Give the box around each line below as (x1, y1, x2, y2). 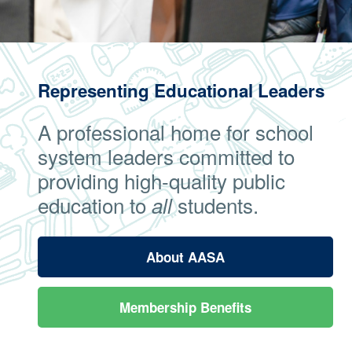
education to (38, 190, 152, 219)
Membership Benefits (119, 298, 251, 317)
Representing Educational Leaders (38, 78, 324, 103)
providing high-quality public (38, 166, 285, 195)
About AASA (146, 247, 225, 266)
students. (172, 190, 258, 219)
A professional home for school (38, 117, 313, 146)
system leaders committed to (38, 141, 295, 170)
